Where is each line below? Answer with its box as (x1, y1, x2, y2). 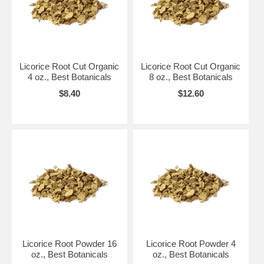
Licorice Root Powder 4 (146, 238, 236, 249)
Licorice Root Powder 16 (22, 238, 117, 249)
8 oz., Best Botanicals (148, 71, 233, 82)
